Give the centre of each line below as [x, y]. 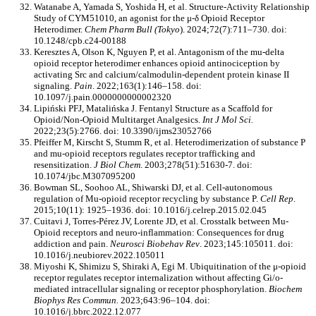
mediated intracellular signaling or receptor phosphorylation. [151, 289]
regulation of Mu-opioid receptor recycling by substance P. [147, 199]
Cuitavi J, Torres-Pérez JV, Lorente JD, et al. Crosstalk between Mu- [161, 221]
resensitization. [64, 165]
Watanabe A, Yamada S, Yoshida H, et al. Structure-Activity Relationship [172, 7]
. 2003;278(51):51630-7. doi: [196, 165]
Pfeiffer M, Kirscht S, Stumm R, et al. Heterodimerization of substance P [170, 142]
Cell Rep [277, 199]
